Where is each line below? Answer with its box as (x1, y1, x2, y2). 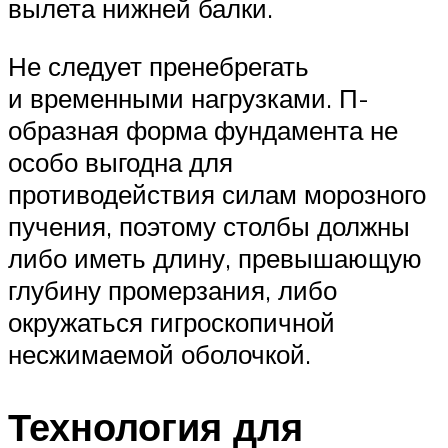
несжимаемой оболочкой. (8, 337, 311, 370)
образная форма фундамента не (8, 113, 398, 146)
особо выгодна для (8, 145, 233, 178)
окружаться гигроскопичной (8, 305, 335, 338)
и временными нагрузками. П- (8, 81, 369, 114)
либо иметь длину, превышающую (8, 241, 422, 274)
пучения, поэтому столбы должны (8, 209, 410, 242)
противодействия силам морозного (8, 177, 426, 210)
